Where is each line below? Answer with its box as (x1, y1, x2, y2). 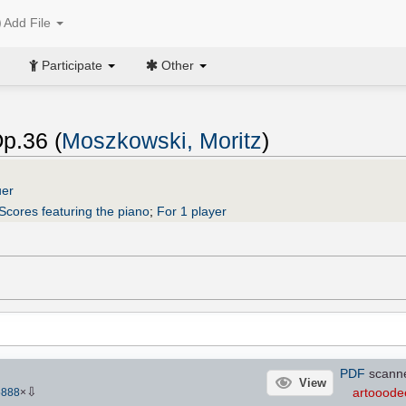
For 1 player (157, 203, 227, 218)
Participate (38, 57, 106, 72)
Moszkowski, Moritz (62, 129, 262, 154)
